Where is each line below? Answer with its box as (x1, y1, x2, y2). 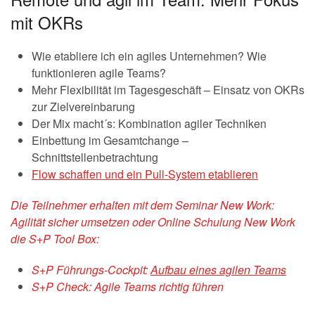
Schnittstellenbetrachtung (32, 149, 158, 166)
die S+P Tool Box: (11, 231, 99, 247)
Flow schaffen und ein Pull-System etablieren (32, 166, 258, 183)
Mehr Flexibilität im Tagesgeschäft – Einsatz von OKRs (32, 82, 304, 98)
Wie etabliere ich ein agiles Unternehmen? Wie (32, 48, 266, 65)
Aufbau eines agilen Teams (150, 262, 286, 278)
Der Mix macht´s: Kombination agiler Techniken (32, 115, 266, 132)
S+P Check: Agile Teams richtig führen (32, 278, 224, 295)
